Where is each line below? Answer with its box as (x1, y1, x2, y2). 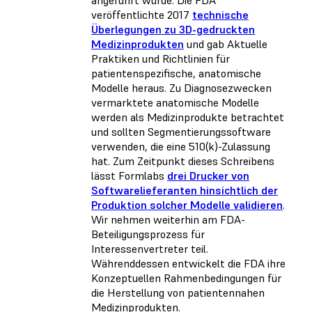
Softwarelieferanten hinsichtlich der (91, 183, 278, 198)
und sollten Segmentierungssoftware (91, 125, 271, 139)
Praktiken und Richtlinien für (91, 52, 230, 66)
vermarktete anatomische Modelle (91, 95, 259, 110)
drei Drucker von (167, 169, 249, 183)
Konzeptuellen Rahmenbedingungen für (91, 271, 281, 286)
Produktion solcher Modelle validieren (91, 198, 283, 212)
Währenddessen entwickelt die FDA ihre (91, 256, 286, 271)
